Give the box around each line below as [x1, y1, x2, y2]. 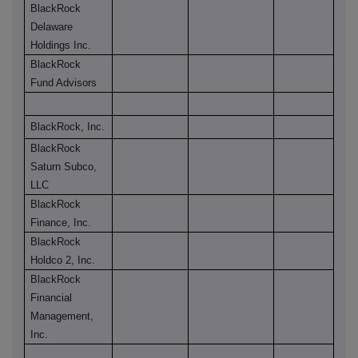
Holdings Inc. [30, 39, 92, 52]
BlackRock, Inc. [30, 121, 105, 133]
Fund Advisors [30, 77, 97, 89]
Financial [30, 292, 73, 304]
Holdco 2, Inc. [30, 254, 96, 267]
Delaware [30, 21, 74, 34]
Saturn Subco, [30, 161, 97, 173]
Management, [30, 310, 94, 323]
